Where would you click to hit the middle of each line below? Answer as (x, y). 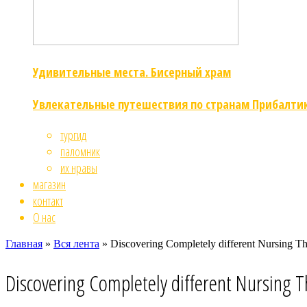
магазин (49, 184)
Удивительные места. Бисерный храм (132, 72)
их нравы (79, 168)
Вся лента (76, 243)
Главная (24, 243)
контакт (48, 200)
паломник (80, 151)
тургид (73, 135)
